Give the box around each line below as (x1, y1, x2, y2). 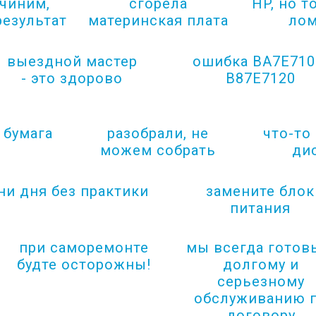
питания (230, 200, 291, 217)
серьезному (217, 273, 305, 290)
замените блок (206, 183, 315, 200)
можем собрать (100, 142, 216, 159)
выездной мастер (6, 53, 138, 70)
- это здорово (21, 70, 123, 87)
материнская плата (87, 12, 229, 29)
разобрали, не (107, 125, 209, 142)
